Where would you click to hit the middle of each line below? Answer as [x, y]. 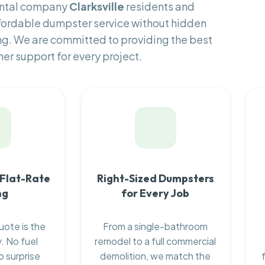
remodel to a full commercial [156, 241]
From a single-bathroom [156, 227]
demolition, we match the [156, 256]
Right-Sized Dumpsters [155, 178]
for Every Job [156, 193]
